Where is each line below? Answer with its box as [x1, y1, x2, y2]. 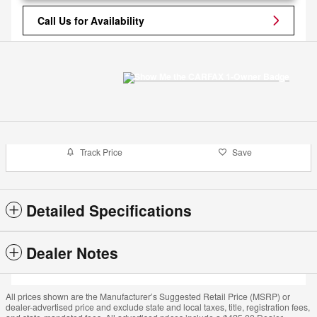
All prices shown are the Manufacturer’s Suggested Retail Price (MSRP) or [6, 289, 290, 302]
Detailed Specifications [26, 199, 192, 221]
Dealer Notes [26, 241, 118, 263]
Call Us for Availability [38, 13, 144, 28]
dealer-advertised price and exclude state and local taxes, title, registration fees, [6, 300, 310, 313]
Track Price [79, 146, 122, 158]
